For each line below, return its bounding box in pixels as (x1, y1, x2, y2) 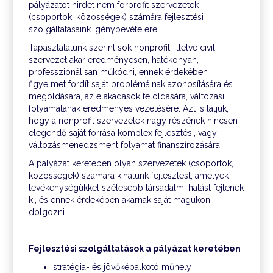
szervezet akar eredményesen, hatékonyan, (29, 55, 199, 65)
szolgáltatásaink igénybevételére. (29, 24, 163, 34)
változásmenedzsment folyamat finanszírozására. (29, 140, 225, 150)
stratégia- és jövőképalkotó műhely (53, 262, 194, 272)
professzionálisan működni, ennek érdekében (29, 67, 208, 77)
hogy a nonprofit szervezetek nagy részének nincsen (29, 116, 238, 126)
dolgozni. (29, 207, 69, 217)
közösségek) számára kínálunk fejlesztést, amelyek (29, 171, 229, 180)
